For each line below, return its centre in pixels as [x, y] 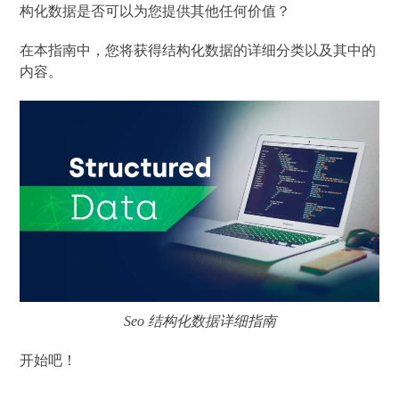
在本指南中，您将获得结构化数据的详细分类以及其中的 [198, 50]
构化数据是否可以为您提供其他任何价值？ [155, 11]
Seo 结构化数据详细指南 [199, 322]
